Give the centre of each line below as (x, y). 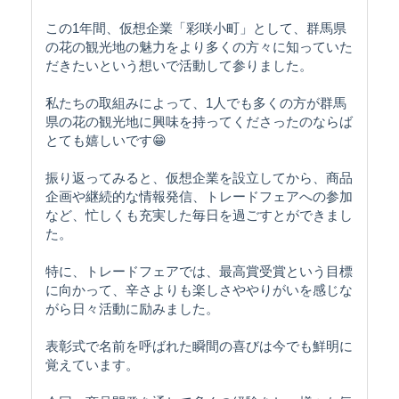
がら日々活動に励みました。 (132, 308)
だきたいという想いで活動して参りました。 (179, 65)
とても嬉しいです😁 (106, 140)
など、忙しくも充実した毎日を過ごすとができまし (199, 215)
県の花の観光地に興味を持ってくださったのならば (199, 121)
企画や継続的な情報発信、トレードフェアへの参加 (199, 196)
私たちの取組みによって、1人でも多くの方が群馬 (196, 102)
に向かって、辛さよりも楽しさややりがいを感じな (199, 289)
